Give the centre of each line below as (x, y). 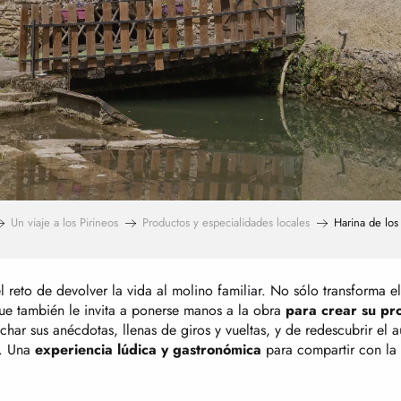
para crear (321, 310)
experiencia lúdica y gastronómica (148, 350)
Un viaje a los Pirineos (64, 222)
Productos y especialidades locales (226, 222)
